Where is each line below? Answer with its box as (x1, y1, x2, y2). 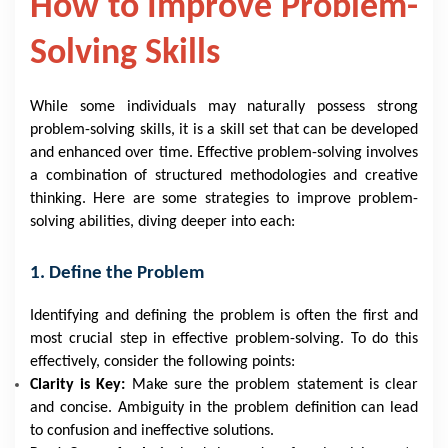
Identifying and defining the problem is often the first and (30, 308, 418, 324)
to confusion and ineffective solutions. (30, 423, 274, 439)
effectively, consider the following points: (30, 354, 295, 370)
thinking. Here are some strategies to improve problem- (30, 191, 418, 207)
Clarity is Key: (30, 377, 132, 393)
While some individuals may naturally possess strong (30, 99, 418, 115)
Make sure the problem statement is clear (131, 377, 419, 393)
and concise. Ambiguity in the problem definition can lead (30, 400, 418, 416)
